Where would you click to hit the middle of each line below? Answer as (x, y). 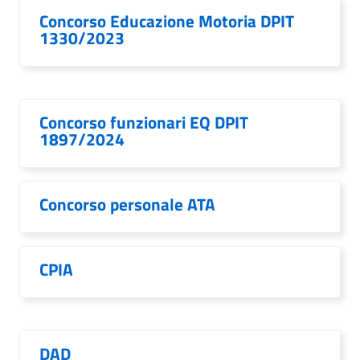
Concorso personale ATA (127, 204)
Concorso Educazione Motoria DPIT (167, 21)
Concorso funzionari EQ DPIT (144, 122)
